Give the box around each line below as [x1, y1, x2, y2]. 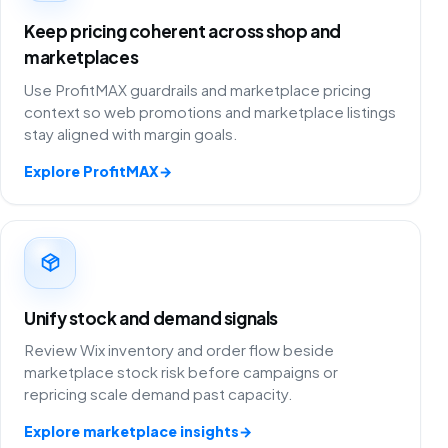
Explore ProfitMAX [24, 161, 160, 180]
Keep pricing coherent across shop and [24, 20, 342, 43]
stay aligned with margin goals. [24, 123, 239, 143]
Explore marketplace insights [24, 422, 240, 440]
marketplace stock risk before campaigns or [24, 362, 339, 381]
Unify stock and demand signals [24, 306, 278, 329]
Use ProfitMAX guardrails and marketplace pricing [24, 79, 372, 99]
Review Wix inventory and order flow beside [24, 340, 335, 359]
